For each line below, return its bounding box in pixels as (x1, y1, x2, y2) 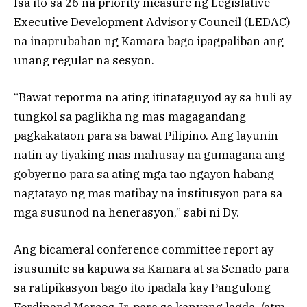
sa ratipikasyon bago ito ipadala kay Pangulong (14, 280, 271, 296)
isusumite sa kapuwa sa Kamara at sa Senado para (14, 261, 289, 277)
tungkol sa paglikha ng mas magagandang (14, 109, 246, 125)
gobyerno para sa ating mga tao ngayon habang (14, 167, 274, 182)
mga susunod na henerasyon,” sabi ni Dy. (14, 205, 239, 221)
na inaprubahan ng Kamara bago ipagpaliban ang (14, 33, 284, 49)
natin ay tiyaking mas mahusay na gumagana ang (14, 147, 285, 163)
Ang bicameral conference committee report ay (14, 242, 273, 258)
